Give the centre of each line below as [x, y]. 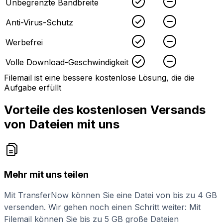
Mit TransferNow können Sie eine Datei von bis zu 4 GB [111, 195]
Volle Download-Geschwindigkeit [67, 62]
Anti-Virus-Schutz [39, 23]
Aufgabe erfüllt [33, 88]
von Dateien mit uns [62, 124]
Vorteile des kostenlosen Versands [105, 110]
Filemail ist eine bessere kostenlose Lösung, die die [99, 78]
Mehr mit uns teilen [46, 174]
